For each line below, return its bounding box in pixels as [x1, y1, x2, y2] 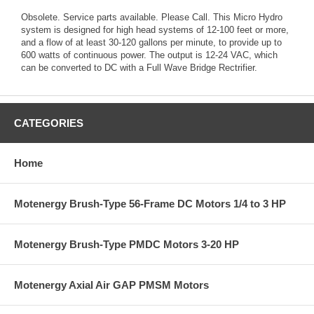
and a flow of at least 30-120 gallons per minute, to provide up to [21, 37, 282, 48]
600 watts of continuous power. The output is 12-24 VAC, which [21, 50, 278, 61]
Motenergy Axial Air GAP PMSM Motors [14, 279, 209, 292]
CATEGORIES [14, 117, 83, 130]
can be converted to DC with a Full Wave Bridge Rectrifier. [21, 62, 257, 74]
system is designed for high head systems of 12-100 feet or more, [21, 25, 289, 36]
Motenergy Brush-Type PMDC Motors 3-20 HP [14, 238, 239, 251]
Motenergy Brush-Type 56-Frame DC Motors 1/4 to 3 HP [14, 198, 286, 210]
